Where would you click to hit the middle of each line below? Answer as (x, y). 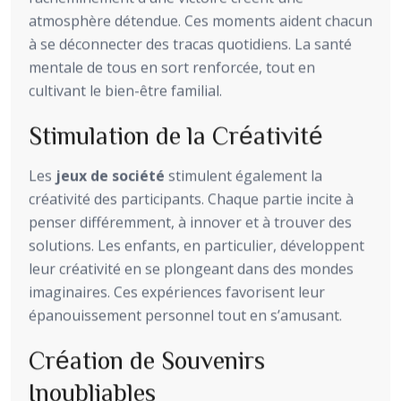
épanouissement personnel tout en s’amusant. (185, 315)
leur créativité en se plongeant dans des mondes (191, 268)
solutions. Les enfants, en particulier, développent (196, 245)
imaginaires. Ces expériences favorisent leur (177, 291)
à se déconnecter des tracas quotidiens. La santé (190, 43)
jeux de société (110, 175)
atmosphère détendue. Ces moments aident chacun (200, 20)
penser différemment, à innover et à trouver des (190, 222)
